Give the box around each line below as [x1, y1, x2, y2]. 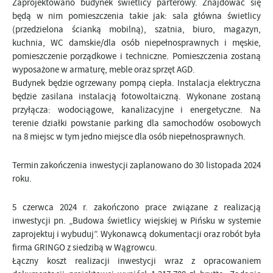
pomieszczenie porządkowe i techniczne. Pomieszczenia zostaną [12, 50, 261, 63]
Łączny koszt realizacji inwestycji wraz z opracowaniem [12, 255, 261, 268]
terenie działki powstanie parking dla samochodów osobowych [12, 117, 261, 130]
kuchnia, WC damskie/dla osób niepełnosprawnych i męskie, [12, 37, 261, 49]
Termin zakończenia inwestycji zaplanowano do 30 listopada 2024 [12, 159, 261, 172]
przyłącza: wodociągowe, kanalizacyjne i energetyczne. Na [12, 104, 261, 116]
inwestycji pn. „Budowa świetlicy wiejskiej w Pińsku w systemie [12, 214, 261, 227]
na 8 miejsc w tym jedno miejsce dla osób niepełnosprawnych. [12, 130, 246, 143]
